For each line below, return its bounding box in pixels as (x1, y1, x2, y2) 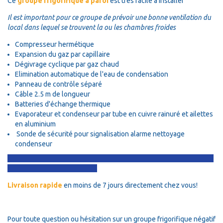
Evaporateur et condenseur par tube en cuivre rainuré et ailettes (15, 110, 213, 118)
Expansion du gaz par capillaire (15, 50, 110, 58)
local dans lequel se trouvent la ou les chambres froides (7, 23, 176, 31)
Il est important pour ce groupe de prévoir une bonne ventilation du (7, 13, 211, 21)
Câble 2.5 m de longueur (15, 90, 90, 98)
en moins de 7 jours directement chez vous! (64, 181, 199, 189)
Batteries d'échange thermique (15, 100, 111, 108)
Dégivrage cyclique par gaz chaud (15, 60, 119, 68)
